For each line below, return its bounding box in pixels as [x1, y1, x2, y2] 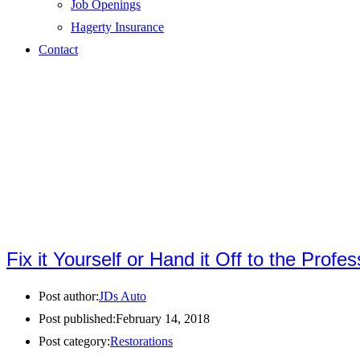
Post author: [39, 289, 99, 304]
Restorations [110, 334, 173, 349]
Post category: [39, 334, 110, 349]
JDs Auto [99, 289, 146, 304]
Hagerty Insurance [71, 20, 164, 34]
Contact [39, 43, 78, 56]
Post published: [39, 312, 116, 326]
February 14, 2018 [116, 312, 210, 326]
